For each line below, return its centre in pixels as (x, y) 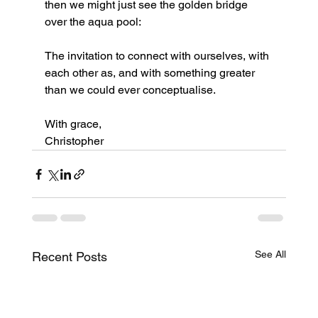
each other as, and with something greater (151, 73)
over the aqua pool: (93, 22)
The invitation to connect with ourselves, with (158, 56)
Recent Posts (69, 257)
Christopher (74, 141)
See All (271, 254)
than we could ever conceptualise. (130, 90)
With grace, (73, 124)
